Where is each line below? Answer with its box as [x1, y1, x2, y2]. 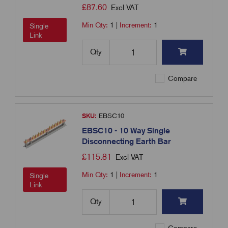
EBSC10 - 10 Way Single [82, 126, 170, 136]
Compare [166, 74, 197, 83]
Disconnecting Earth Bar [82, 136, 172, 147]
